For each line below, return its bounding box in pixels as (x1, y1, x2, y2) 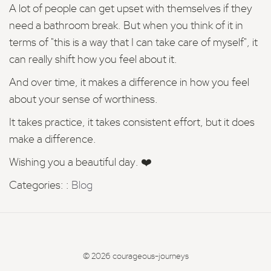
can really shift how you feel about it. (9, 54, 177, 66)
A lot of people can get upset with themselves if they (9, 4, 252, 15)
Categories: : (9, 180, 71, 192)
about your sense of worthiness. (9, 94, 158, 106)
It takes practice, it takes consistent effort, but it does (9, 117, 255, 129)
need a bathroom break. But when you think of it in (9, 21, 243, 32)
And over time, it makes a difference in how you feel (9, 77, 249, 89)
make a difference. (9, 134, 96, 146)
